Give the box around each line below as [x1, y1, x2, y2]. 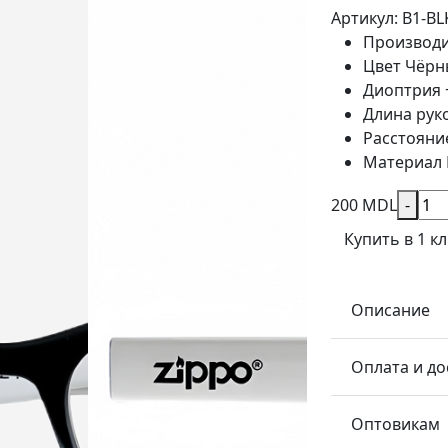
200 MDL [331, 194, 397, 216]
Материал [363, 151, 442, 173]
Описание [351, 299, 430, 321]
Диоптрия [363, 79, 441, 101]
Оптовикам [351, 413, 440, 435]
